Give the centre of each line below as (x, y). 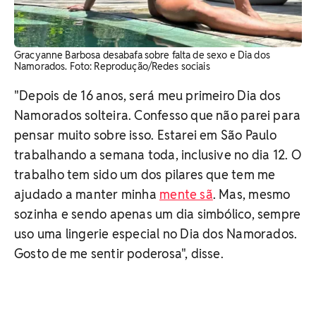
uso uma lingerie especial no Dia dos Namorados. (156, 233)
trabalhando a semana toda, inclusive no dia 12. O (158, 154)
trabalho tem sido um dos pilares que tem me (145, 174)
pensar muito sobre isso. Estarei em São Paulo (145, 135)
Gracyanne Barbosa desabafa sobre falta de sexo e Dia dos (142, 55)
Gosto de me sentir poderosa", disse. (119, 253)
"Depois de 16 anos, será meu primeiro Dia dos (147, 95)
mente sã (186, 194)
